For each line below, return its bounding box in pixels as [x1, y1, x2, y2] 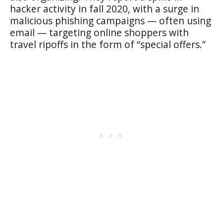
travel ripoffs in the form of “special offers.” [10, 38, 206, 51]
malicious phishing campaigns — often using [10, 14, 211, 27]
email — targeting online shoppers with [10, 26, 189, 39]
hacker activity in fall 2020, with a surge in [10, 2, 199, 15]
